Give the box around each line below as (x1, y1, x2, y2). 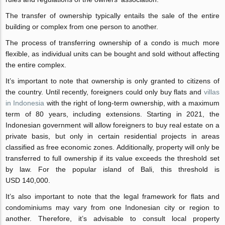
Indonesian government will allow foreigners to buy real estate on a (6, 121, 219, 129)
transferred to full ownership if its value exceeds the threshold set (6, 154, 219, 162)
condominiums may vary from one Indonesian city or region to (6, 203, 219, 211)
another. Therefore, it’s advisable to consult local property (6, 214, 219, 222)
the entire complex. (6, 60, 67, 69)
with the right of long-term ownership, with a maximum (44, 98, 219, 107)
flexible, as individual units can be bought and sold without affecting (6, 49, 219, 58)
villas (203, 87, 219, 96)
